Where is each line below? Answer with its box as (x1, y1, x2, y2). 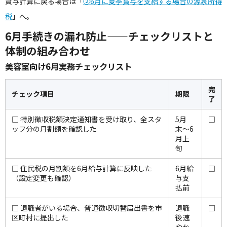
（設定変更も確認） (12, 173, 75, 183)
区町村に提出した (12, 212, 68, 222)
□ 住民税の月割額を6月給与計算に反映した (12, 163, 152, 173)
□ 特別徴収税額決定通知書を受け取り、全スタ (12, 114, 162, 124)
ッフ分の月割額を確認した (12, 124, 97, 134)
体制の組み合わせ (5, 43, 90, 58)
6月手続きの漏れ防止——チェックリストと (5, 28, 213, 44)
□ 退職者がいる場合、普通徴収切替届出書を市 (12, 203, 162, 213)
